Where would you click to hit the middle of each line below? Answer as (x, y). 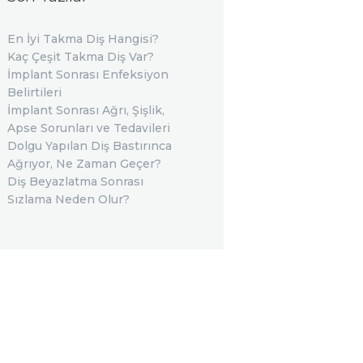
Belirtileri (34, 93)
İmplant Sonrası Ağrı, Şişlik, (85, 111)
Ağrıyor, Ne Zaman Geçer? (84, 164)
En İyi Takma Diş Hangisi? (83, 39)
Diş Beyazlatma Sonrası (75, 182)
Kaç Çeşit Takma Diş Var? (80, 57)
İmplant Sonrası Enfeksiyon (88, 75)
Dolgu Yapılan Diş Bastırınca (89, 146)
